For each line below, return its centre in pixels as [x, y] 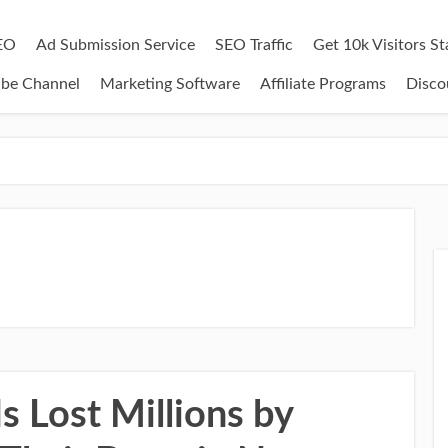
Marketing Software [170, 84]
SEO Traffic [254, 45]
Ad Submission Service [115, 45]
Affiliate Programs [323, 84]
